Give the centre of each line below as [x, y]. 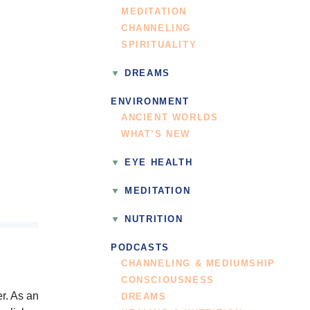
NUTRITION [154, 219]
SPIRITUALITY [159, 45]
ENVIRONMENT [150, 102]
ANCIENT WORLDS [170, 118]
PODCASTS [140, 247]
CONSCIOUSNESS [168, 280]
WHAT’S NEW [156, 135]
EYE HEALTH [159, 163]
